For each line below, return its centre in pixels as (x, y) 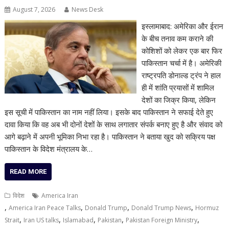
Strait (12, 220)
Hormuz (207, 208)
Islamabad (78, 220)
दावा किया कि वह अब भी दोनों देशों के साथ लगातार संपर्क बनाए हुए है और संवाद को (114, 124)
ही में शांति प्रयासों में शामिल (178, 87)
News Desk (88, 9)
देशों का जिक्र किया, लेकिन (178, 99)
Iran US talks (41, 220)
